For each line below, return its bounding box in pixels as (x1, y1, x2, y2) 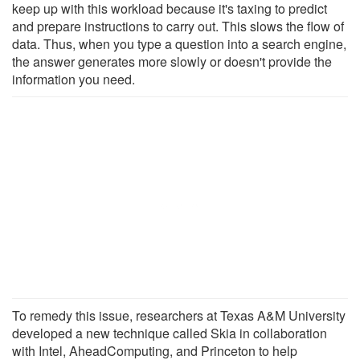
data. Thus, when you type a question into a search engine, (12, 34, 346, 53)
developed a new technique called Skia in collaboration (12, 323, 327, 342)
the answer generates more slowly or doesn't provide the (12, 51, 332, 71)
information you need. (12, 69, 135, 88)
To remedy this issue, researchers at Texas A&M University (12, 305, 346, 325)
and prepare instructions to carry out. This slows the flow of (12, 16, 344, 35)
